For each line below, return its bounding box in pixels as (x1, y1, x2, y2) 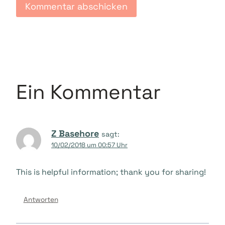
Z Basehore (51, 127, 99, 139)
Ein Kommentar (16, 79, 161, 105)
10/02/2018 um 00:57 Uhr (51, 140, 128, 149)
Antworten (23, 195, 58, 204)
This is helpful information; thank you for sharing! (16, 167, 206, 178)
